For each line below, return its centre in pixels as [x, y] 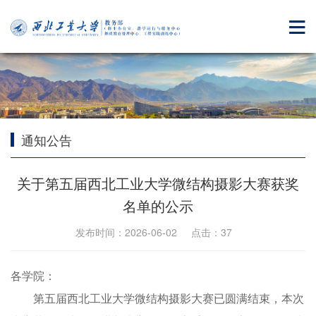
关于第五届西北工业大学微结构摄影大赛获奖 [158, 183]
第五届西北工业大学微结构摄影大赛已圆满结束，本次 [169, 299]
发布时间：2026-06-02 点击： [148, 232]
